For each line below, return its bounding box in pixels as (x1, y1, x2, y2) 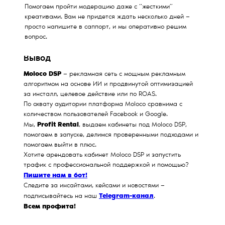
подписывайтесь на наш (24, 193, 99, 200)
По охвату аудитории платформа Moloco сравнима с (24, 101, 182, 108)
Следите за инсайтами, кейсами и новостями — (24, 183, 165, 190)
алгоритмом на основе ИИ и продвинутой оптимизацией (24, 81, 193, 88)
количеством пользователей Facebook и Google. (24, 111, 168, 119)
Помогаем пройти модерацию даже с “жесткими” (25, 4, 173, 11)
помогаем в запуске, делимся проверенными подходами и (24, 132, 198, 139)
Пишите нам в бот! (24, 172, 87, 179)
